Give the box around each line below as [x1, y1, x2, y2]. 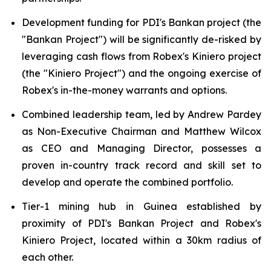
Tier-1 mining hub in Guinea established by [22, 200, 261, 212]
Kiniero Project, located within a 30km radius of [22, 234, 261, 246]
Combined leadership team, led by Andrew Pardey [22, 108, 261, 120]
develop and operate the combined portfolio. [22, 176, 233, 188]
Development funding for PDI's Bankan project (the [22, 16, 261, 28]
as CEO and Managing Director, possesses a [22, 142, 261, 154]
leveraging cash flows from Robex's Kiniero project [22, 50, 261, 62]
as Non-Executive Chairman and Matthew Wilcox [22, 125, 261, 137]
